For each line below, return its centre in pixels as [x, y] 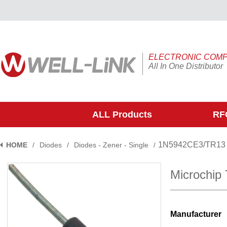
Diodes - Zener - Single [111, 145]
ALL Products [122, 115]
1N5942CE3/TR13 [192, 145]
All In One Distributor [186, 66]
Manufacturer [196, 214]
